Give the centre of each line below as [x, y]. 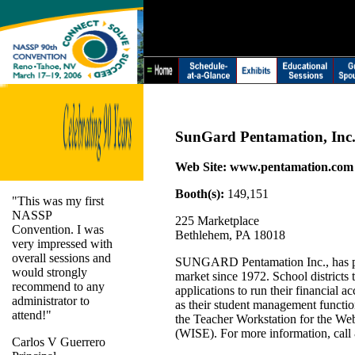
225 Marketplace [217, 221]
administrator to [51, 301]
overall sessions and [61, 258]
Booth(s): [200, 194]
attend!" [32, 315]
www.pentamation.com [292, 167]
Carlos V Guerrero [59, 342]
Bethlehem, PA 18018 [230, 235]
